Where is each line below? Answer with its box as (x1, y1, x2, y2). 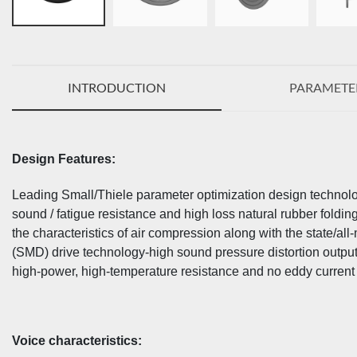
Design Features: (12, 152, 116, 166)
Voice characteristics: (12, 334, 142, 347)
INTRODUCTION (67, 80, 166, 95)
